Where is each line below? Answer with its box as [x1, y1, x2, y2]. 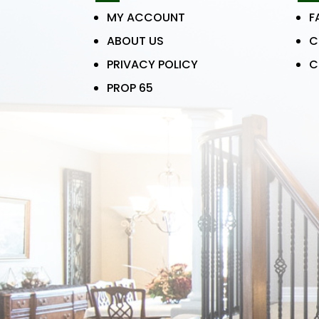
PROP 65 [107, 79, 154, 96]
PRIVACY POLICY [107, 56, 199, 73]
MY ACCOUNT [107, 9, 186, 26]
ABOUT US [107, 32, 164, 49]
